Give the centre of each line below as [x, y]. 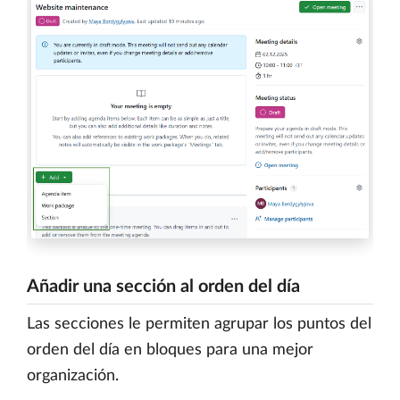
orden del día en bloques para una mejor [170, 350]
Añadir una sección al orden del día [163, 287]
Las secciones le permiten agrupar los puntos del [199, 325]
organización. [73, 376]
